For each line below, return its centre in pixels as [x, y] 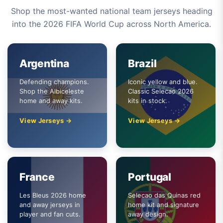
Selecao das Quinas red [164, 195]
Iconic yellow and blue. [163, 82]
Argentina [44, 63]
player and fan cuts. [50, 214]
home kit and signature [164, 205]
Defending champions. [54, 82]
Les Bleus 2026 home [53, 195]
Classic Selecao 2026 [161, 91]
